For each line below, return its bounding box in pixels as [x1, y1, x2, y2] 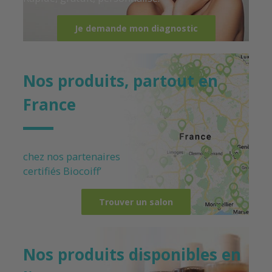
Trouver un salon [99, 195, 173, 208]
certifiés [23, 165, 63, 178]
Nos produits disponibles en [23, 243, 241, 265]
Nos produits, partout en [23, 69, 218, 92]
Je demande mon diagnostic [74, 22, 198, 34]
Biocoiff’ [63, 165, 101, 178]
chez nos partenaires [23, 150, 123, 164]
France [23, 93, 76, 115]
